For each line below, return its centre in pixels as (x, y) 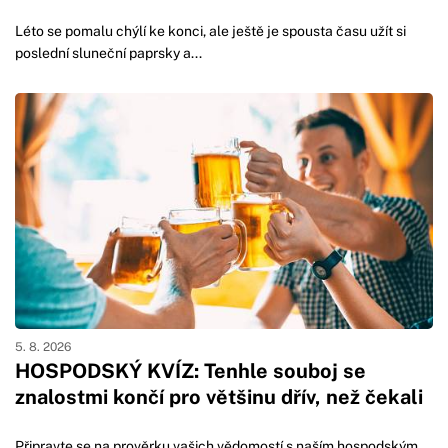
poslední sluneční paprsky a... (108, 53)
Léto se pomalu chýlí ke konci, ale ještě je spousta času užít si (210, 31)
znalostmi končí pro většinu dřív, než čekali (219, 396)
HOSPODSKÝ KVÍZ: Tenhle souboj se (190, 370)
